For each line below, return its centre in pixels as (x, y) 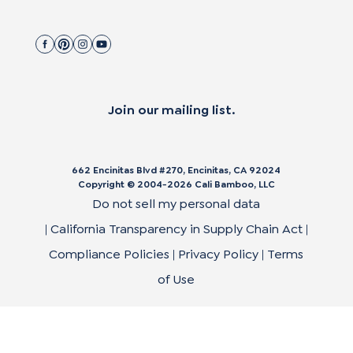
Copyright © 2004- (123, 185)
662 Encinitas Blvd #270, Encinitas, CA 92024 (176, 171)
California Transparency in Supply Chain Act (178, 229)
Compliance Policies (110, 255)
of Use (176, 280)
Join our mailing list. (172, 110)
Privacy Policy (219, 255)
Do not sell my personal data (176, 204)
